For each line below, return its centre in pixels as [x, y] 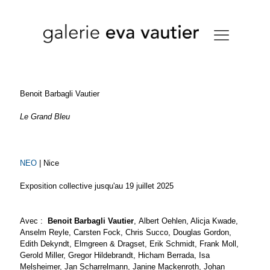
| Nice [48, 163]
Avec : [31, 221]
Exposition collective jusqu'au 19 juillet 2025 [98, 186]
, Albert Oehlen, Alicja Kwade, [186, 221]
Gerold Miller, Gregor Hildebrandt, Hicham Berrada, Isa [115, 256]
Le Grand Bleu [45, 117]
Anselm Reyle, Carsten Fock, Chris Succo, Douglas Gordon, [126, 233]
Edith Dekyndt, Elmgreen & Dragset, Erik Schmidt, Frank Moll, [129, 244]
